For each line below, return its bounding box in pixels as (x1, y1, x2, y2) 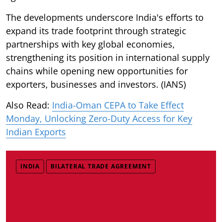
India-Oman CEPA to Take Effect (52, 99, 184, 111)
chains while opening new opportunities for (6, 64, 188, 77)
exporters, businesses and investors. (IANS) (6, 78, 186, 90)
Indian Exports (6, 125, 66, 138)
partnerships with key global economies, (6, 38, 175, 50)
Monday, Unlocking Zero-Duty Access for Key (6, 112, 192, 124)
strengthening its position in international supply (6, 51, 210, 63)
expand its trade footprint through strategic (6, 24, 186, 37)
